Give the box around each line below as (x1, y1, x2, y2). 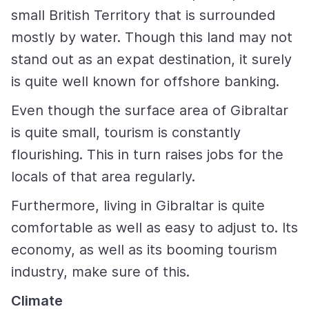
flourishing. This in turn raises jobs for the (11, 146, 283, 163)
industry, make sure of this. (11, 263, 190, 281)
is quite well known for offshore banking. (11, 73, 283, 90)
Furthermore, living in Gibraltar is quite (11, 197, 265, 215)
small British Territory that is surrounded (11, 7, 275, 24)
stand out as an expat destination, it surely (11, 51, 292, 68)
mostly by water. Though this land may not (11, 29, 292, 46)
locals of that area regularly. (11, 168, 199, 186)
